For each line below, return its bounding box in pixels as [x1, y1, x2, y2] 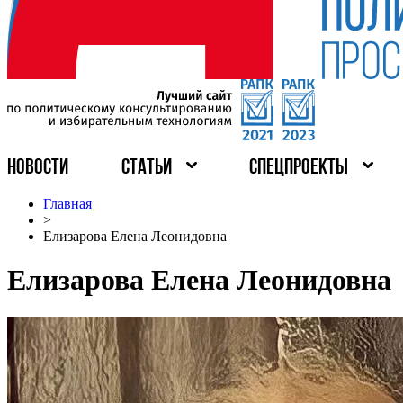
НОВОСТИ [7, 157, 68, 179]
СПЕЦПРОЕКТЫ [249, 157, 349, 179]
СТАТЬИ [121, 157, 172, 179]
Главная [43, 196, 92, 211]
